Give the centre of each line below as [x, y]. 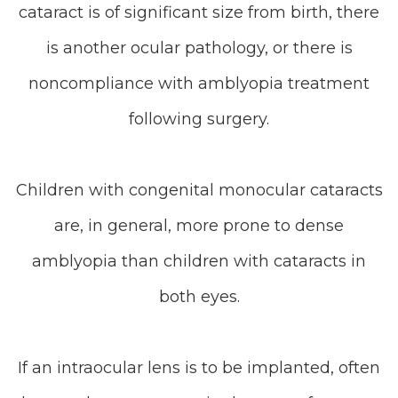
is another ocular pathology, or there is [199, 48]
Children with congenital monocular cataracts [199, 190]
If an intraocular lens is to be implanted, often [199, 368]
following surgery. [199, 119]
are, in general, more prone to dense [199, 226]
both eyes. [199, 297]
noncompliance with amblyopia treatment [199, 84]
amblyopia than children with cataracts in [199, 261]
